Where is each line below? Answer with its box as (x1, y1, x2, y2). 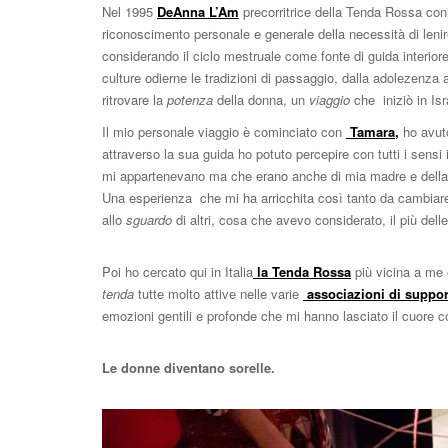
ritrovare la (102, 89, 163, 109)
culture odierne (102, 67, 187, 87)
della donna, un (213, 89, 309, 109)
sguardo (122, 209, 172, 229)
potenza (163, 89, 213, 109)
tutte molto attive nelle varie (134, 283, 303, 303)
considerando (102, 45, 179, 65)
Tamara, (346, 121, 399, 141)
